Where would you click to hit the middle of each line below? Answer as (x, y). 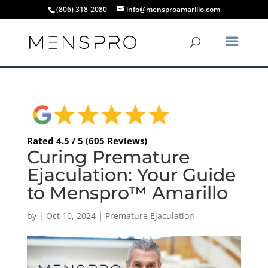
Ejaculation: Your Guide (131, 175)
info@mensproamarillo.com (173, 9)
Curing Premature (108, 157)
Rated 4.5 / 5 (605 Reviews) (87, 140)
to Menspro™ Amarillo (127, 193)
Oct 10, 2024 (71, 215)
